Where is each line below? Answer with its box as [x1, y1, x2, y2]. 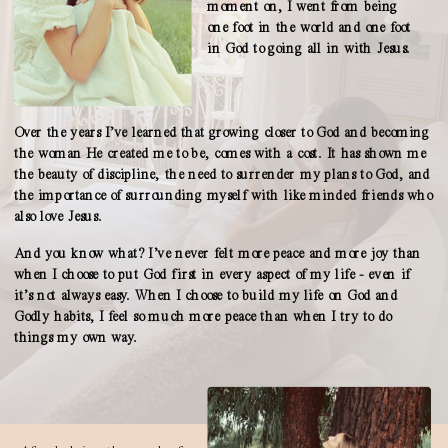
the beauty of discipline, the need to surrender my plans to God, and [14, 167, 430, 182]
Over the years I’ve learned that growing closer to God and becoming [14, 125, 430, 140]
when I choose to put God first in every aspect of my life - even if [13, 267, 410, 282]
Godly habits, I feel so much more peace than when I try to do [13, 309, 391, 324]
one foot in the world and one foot [207, 20, 411, 35]
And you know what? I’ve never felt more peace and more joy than [13, 246, 422, 261]
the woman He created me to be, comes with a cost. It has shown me [14, 146, 426, 161]
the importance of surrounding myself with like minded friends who [14, 188, 432, 203]
